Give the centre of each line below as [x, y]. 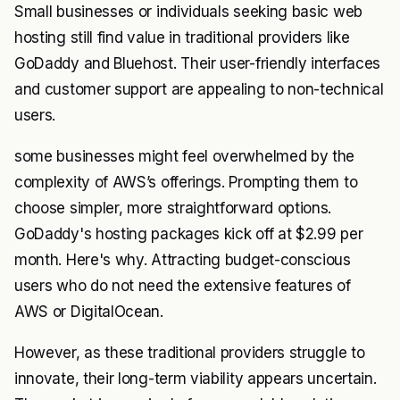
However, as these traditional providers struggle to [190, 353]
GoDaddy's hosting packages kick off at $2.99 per [189, 234]
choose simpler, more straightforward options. [173, 208]
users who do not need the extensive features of [183, 286]
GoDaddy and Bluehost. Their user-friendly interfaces [197, 63]
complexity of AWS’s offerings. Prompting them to [186, 182]
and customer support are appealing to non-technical [199, 89]
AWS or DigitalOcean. [89, 312]
